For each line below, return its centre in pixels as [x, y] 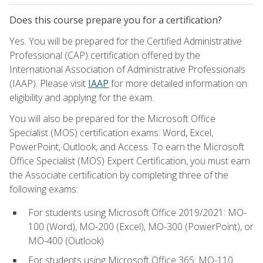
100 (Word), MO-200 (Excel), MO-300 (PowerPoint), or [141, 226]
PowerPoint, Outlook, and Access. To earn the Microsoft [127, 146]
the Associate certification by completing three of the [119, 175]
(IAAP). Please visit [49, 83]
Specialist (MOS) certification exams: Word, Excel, [111, 132]
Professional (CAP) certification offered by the [105, 55]
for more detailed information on [178, 83]
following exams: [44, 189]
